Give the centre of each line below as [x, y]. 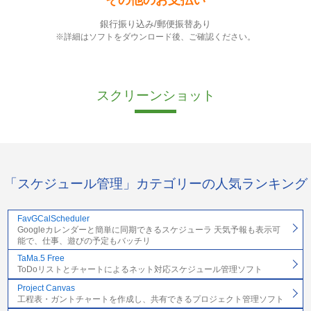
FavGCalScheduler [53, 218]
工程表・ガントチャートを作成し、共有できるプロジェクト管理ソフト [150, 299]
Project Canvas [46, 288]
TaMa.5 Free [41, 259]
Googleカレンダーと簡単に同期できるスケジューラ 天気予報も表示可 [149, 229]
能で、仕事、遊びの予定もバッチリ [84, 241]
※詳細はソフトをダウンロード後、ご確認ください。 [155, 36]
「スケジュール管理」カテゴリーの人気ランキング [155, 184]
